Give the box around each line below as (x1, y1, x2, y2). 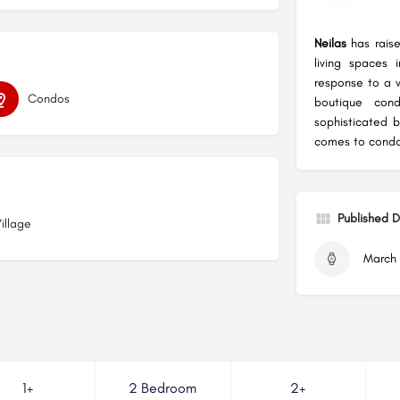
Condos (27, 90, 70, 106)
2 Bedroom (129, 379, 197, 397)
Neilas (313, 36, 346, 52)
